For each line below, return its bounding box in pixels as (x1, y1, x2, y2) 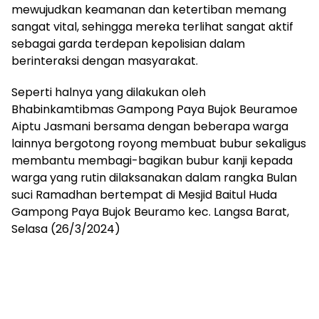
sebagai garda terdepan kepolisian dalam (11, 35, 245, 52)
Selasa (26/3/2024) (11, 220, 120, 237)
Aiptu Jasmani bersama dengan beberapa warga (11, 117, 288, 135)
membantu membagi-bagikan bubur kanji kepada (11, 152, 293, 169)
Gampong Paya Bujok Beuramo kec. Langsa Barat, (11, 203, 289, 220)
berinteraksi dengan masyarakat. (11, 52, 198, 69)
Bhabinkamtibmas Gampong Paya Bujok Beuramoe (11, 100, 298, 117)
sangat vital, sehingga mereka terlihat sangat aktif (11, 18, 293, 35)
